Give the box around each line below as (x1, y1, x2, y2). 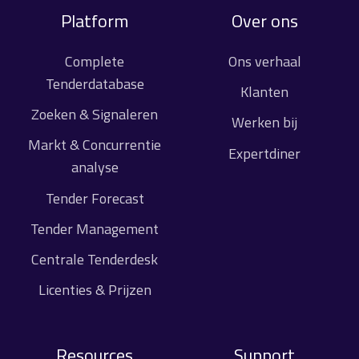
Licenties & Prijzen (38, 278, 151, 301)
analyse (71, 156, 119, 179)
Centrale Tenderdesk (31, 248, 158, 270)
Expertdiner (228, 142, 301, 164)
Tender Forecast (45, 187, 144, 209)
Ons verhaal (228, 50, 301, 73)
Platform (61, 7, 128, 35)
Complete (65, 50, 124, 73)
